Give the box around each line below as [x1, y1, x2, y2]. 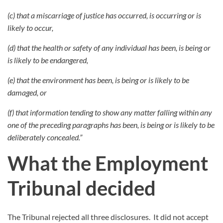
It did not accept [153, 212, 209, 222]
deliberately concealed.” [7, 132, 82, 142]
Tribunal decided [7, 176, 156, 201]
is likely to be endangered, [7, 55, 88, 65]
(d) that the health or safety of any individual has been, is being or [7, 43, 211, 53]
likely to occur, [7, 23, 53, 33]
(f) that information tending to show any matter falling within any [7, 108, 212, 117]
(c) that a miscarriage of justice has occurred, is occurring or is [7, 10, 201, 20]
